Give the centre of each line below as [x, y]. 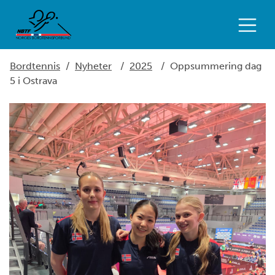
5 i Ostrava [33, 81]
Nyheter [93, 66]
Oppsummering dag [216, 66]
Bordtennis [35, 66]
